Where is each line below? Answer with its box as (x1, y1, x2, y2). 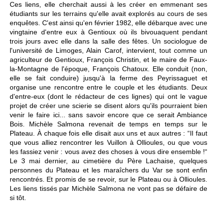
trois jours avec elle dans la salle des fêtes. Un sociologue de (10, 37, 207, 46)
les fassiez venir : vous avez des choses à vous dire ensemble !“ (10, 148, 207, 156)
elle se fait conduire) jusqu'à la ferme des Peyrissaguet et (10, 74, 207, 82)
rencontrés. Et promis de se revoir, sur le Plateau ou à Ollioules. (10, 175, 207, 184)
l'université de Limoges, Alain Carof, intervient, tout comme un (10, 46, 207, 55)
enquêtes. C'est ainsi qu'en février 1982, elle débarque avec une (10, 19, 207, 27)
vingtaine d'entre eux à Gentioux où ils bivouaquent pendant (10, 28, 207, 36)
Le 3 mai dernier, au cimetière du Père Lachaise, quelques (10, 157, 207, 165)
